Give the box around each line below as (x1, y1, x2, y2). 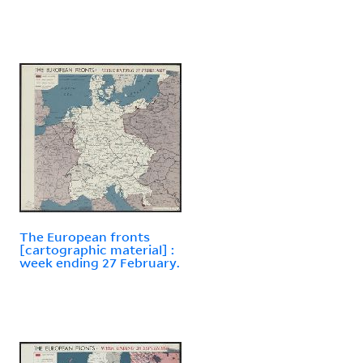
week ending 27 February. (19, 254, 180, 271)
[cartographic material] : (19, 241, 174, 258)
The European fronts (19, 228, 150, 245)
